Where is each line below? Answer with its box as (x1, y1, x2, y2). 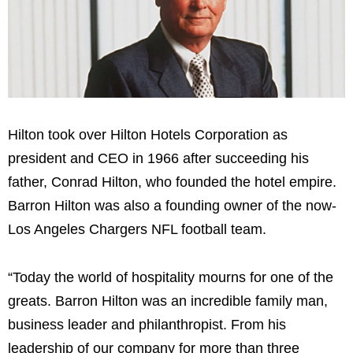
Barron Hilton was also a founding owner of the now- (8, 197, 336, 214)
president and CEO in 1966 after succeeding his (8, 150, 309, 166)
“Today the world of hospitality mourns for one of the (8, 269, 333, 286)
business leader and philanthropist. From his (8, 317, 286, 333)
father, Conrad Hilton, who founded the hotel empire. (8, 173, 336, 190)
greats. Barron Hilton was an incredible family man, (8, 293, 328, 310)
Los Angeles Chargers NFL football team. (8, 221, 266, 237)
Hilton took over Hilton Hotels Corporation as (8, 126, 288, 143)
